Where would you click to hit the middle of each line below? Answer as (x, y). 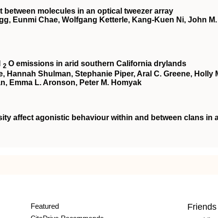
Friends (202, 207)
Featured (45, 206)
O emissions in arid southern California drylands (96, 64)
